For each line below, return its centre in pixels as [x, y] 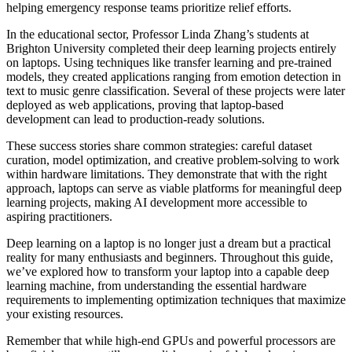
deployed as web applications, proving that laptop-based [145, 105]
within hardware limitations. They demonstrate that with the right [167, 174]
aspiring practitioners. [59, 217]
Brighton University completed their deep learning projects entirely [171, 49]
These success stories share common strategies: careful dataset [159, 146]
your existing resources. [65, 314]
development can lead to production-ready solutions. [136, 119]
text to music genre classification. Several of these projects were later [176, 91]
